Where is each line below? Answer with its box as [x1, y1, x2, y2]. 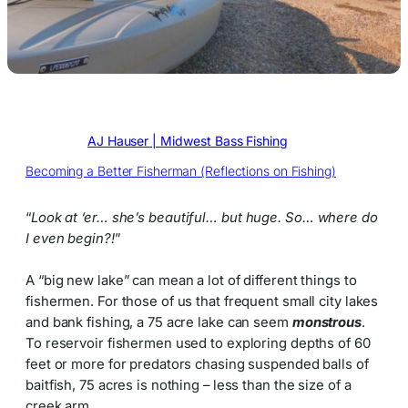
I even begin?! [25, 230, 115, 248]
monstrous [291, 313, 362, 331]
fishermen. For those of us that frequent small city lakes [25, 292, 379, 310]
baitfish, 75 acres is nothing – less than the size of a [25, 376, 352, 393]
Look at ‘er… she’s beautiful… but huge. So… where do [30, 209, 378, 227]
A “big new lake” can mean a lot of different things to [25, 271, 357, 289]
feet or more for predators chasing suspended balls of [25, 355, 369, 372]
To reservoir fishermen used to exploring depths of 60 [25, 334, 371, 352]
